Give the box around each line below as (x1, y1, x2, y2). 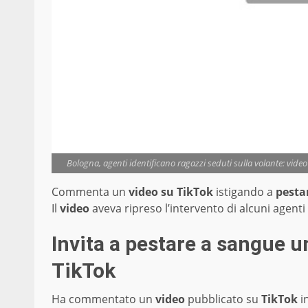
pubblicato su (185, 291, 261, 307)
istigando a (213, 184, 276, 199)
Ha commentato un (52, 291, 155, 307)
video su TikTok (129, 184, 213, 199)
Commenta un (52, 184, 129, 199)
